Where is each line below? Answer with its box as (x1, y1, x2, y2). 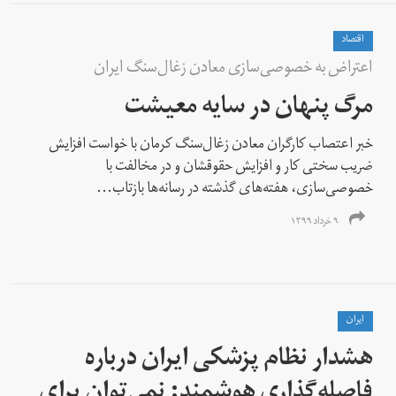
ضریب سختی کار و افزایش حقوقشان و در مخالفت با (105, 151, 374, 184)
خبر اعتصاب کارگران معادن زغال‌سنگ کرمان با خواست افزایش (49, 129, 374, 162)
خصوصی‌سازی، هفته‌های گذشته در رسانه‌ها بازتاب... (96, 173, 374, 206)
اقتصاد (342, 29, 365, 51)
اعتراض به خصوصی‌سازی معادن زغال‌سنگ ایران (94, 51, 374, 88)
